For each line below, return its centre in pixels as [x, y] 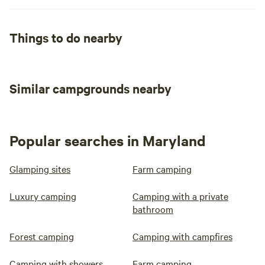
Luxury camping [43, 196]
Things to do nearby [66, 37]
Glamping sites [40, 169]
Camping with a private [180, 196]
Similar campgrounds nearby [91, 88]
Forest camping [42, 236]
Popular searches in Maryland [108, 140]
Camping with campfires [182, 236]
